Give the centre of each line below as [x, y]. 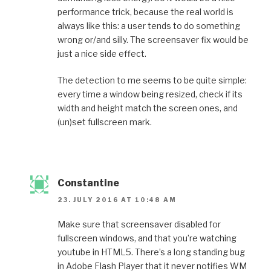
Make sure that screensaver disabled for [139, 224]
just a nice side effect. [102, 53]
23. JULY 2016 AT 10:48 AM [117, 200]
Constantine [88, 183]
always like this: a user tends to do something [149, 25]
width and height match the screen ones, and [148, 108]
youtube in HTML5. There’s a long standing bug [151, 252]
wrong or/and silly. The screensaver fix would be [153, 39]
